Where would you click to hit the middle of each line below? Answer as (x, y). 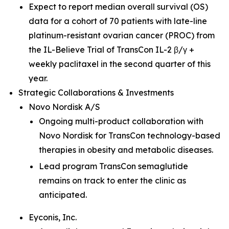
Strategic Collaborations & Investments (96, 93)
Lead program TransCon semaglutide (113, 166)
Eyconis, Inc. (53, 217)
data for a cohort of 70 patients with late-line (118, 21)
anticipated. (63, 195)
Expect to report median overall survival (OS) (118, 7)
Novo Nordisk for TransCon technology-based (130, 135)
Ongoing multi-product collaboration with (121, 121)
